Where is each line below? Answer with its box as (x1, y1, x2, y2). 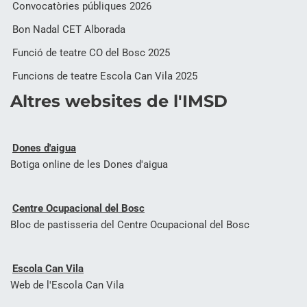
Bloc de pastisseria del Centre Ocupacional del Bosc (10, 219, 249, 231)
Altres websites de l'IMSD (10, 91, 228, 111)
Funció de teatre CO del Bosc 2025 (12, 47, 170, 59)
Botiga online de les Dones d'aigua (10, 158, 168, 171)
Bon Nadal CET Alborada (12, 23, 125, 36)
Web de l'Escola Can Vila (10, 279, 124, 291)
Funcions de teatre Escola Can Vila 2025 (12, 70, 197, 82)
